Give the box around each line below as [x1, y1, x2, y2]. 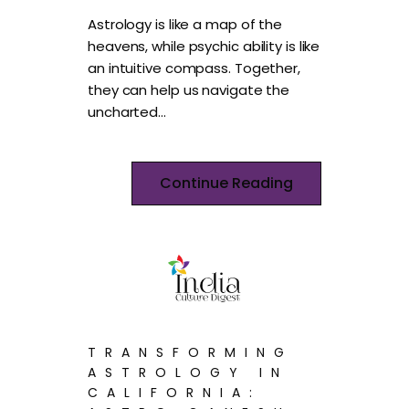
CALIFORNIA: [88, 383, 262, 403]
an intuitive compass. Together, [88, 58, 300, 78]
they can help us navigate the [88, 79, 290, 100]
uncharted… [88, 101, 170, 121]
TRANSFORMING [88, 343, 294, 362]
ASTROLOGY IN [88, 363, 289, 383]
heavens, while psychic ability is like [88, 36, 320, 56]
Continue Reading [159, 173, 293, 194]
